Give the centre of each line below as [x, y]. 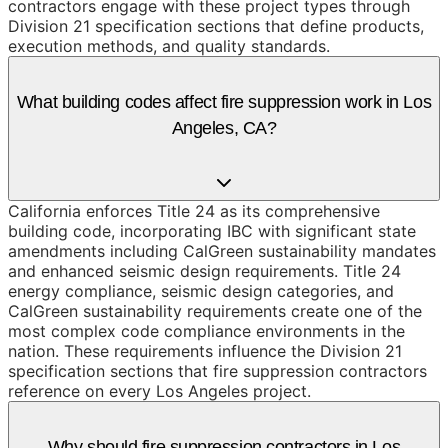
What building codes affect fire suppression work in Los [224, 102]
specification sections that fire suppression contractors [217, 371]
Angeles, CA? [224, 128]
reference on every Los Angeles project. [159, 391]
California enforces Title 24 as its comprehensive [194, 211]
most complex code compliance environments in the [206, 331]
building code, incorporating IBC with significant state [212, 231]
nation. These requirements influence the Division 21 [205, 351]
